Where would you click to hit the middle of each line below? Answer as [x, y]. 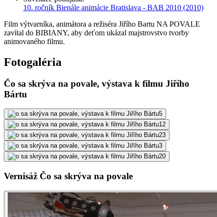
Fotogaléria [33, 62]
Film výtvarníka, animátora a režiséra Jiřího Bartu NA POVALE [102, 24]
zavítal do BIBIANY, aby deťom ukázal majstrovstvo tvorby [96, 32]
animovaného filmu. [34, 41]
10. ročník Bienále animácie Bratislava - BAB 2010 [102, 7]
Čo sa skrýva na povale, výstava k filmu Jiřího [97, 83]
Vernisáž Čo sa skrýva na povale [68, 176]
